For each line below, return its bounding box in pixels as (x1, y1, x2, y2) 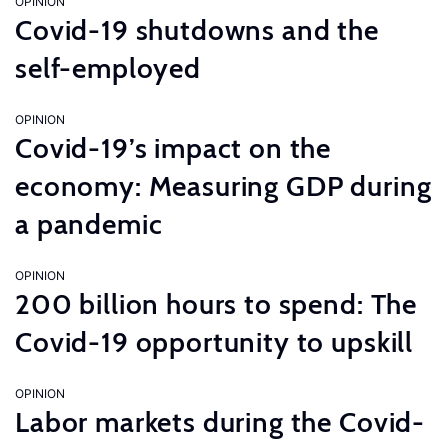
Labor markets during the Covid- (15, 405, 426, 439)
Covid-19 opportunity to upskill (15, 325, 414, 359)
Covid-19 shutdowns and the (15, 13, 379, 47)
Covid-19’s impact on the (15, 131, 332, 165)
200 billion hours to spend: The (15, 287, 418, 321)
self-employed (15, 51, 201, 85)
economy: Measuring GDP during (15, 169, 432, 203)
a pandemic (15, 207, 163, 241)
